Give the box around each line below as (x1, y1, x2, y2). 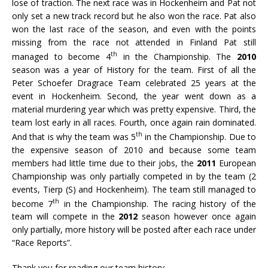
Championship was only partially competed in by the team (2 (12, 170, 256, 182)
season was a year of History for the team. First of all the (12, 63, 256, 75)
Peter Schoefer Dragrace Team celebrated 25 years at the (12, 77, 256, 89)
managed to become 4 (12, 50, 111, 62)
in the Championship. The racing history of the (59, 197, 257, 209)
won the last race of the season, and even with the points (12, 23, 256, 35)
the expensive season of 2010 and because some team (12, 144, 256, 156)
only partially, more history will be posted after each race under (12, 224, 256, 236)
